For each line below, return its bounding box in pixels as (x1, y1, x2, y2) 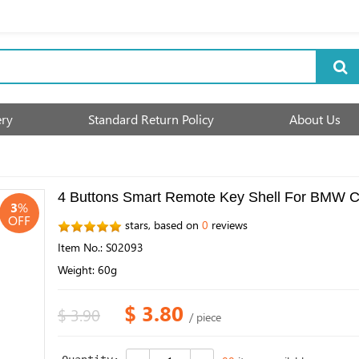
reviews (208, 217, 248, 232)
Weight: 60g (58, 262, 117, 277)
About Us (289, 111, 341, 127)
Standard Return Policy (88, 111, 214, 127)
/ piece (189, 309, 221, 325)
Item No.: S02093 (58, 240, 143, 255)
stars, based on (122, 217, 202, 232)
